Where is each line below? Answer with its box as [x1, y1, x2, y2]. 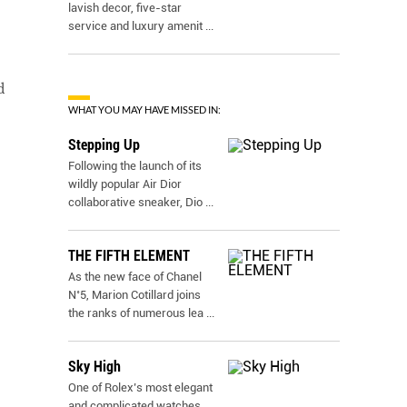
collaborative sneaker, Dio [68, 195, 203, 209]
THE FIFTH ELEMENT [68, 247, 190, 264]
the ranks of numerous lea [68, 306, 203, 320]
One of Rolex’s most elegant [68, 381, 213, 394]
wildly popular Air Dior [68, 177, 182, 191]
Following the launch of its [68, 159, 202, 173]
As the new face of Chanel [68, 270, 202, 283]
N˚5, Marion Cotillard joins [68, 288, 201, 302]
